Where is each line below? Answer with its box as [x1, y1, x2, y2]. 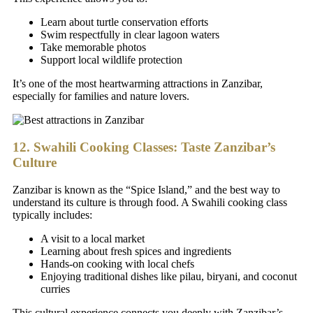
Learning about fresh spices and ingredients [41, 245, 231, 257]
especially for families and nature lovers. [13, 90, 189, 103]
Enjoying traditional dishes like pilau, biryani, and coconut [41, 270, 297, 282]
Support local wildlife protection [41, 54, 182, 66]
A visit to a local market [41, 232, 145, 245]
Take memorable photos [41, 41, 146, 54]
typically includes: [13, 208, 92, 221]
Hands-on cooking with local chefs [41, 257, 194, 270]
